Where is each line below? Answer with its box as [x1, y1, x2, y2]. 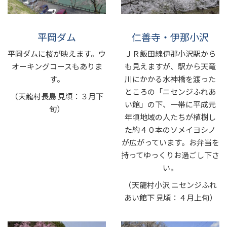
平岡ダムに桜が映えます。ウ [8, 48, 106, 59]
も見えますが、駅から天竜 [125, 60, 216, 71]
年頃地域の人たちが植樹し [125, 111, 216, 122]
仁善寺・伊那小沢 [132, 30, 209, 44]
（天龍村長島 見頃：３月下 [10, 91, 103, 102]
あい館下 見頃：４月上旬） [124, 192, 217, 203]
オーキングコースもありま [11, 60, 102, 71]
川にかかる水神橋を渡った [125, 73, 216, 84]
